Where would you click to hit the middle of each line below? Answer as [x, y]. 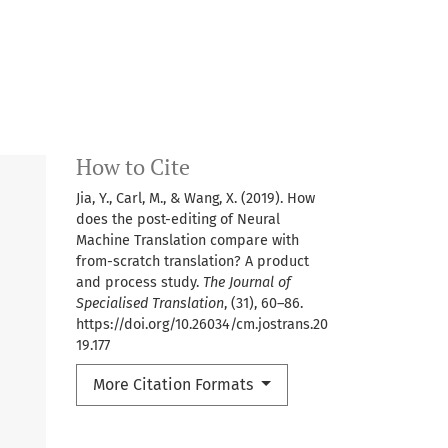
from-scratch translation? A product [192, 261]
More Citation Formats [175, 384]
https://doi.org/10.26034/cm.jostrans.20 [202, 324]
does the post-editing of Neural [178, 219]
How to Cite [133, 166]
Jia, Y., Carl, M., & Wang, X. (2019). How [195, 198]
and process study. [139, 282]
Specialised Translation [150, 303]
